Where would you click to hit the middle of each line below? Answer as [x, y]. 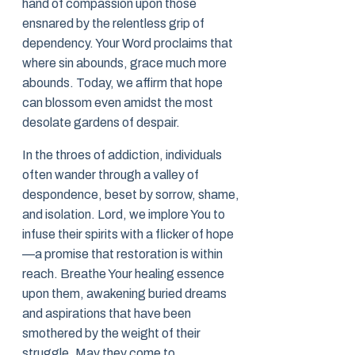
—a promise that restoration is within [122, 254]
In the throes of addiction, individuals [122, 155]
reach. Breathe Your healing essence [123, 274]
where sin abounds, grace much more [124, 63]
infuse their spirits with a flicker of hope [128, 235]
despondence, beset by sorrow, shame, [131, 195]
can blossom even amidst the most [118, 103]
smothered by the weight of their [111, 334]
